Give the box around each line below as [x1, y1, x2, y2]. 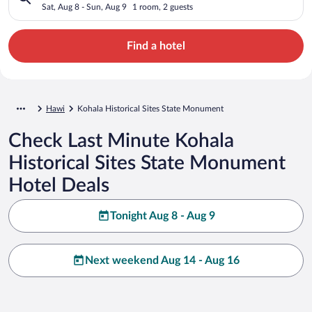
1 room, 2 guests [132, 2, 193, 11]
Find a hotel [127, 40, 185, 52]
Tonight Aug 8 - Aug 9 [109, 210, 215, 221]
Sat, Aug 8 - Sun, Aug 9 [42, 2, 127, 11]
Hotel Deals [8, 175, 109, 195]
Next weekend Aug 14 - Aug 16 [85, 254, 240, 266]
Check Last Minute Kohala [8, 130, 234, 150]
